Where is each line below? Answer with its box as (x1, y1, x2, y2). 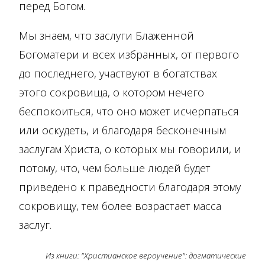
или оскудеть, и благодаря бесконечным (19, 122, 226, 137)
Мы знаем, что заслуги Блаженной (19, 28, 194, 43)
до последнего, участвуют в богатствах (19, 66, 217, 80)
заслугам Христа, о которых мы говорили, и (19, 141, 241, 156)
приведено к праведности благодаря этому (19, 179, 241, 194)
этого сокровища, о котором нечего (19, 85, 204, 99)
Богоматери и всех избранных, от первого (19, 47, 239, 62)
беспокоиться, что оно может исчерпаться (19, 104, 239, 118)
